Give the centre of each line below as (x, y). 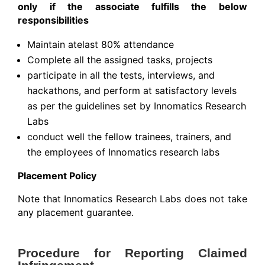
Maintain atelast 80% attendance (101, 45)
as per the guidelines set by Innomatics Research (137, 106)
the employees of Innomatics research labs (124, 152)
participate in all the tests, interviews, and (121, 75)
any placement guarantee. (76, 213)
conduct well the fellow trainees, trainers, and (130, 137)
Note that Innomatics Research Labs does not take (132, 199)
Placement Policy (57, 176)
